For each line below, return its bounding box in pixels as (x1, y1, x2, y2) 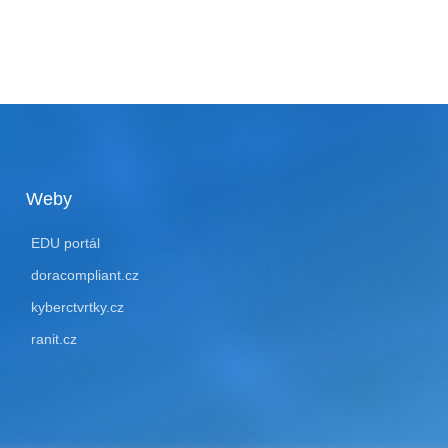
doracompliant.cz (30, 267, 139, 284)
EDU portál (30, 235, 100, 252)
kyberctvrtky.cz (30, 299, 124, 316)
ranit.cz (30, 331, 77, 348)
